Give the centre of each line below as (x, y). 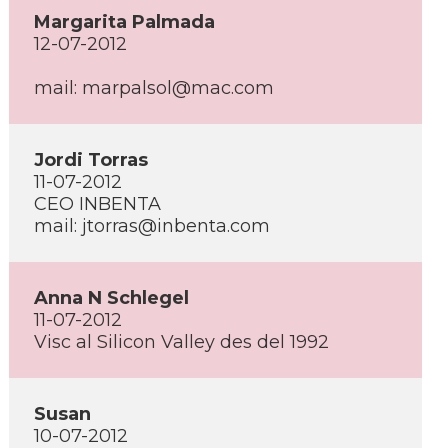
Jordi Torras (91, 160)
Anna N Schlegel (111, 298)
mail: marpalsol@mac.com (154, 88)
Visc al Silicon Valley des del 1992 (181, 342)
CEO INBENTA (97, 204)
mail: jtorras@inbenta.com (152, 226)
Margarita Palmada (124, 22)
